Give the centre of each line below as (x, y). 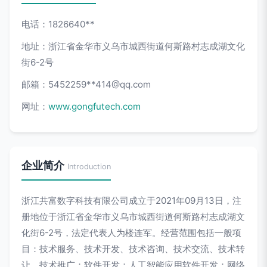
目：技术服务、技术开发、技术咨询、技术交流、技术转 (133, 249)
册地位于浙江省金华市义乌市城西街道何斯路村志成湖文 (133, 217)
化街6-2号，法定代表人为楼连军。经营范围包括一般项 (131, 233)
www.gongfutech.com (94, 106)
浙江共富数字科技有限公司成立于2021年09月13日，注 (131, 201)
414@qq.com (123, 84)
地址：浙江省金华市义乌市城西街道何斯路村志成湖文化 (133, 46)
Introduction (89, 167)
